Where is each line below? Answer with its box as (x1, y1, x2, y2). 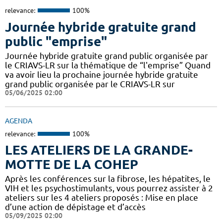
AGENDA (5, 116, 32, 125)
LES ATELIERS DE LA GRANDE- (5, 143, 193, 158)
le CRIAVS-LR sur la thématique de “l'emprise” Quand (5, 60, 211, 70)
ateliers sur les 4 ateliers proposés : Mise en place (5, 193, 198, 203)
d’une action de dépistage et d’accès (5, 202, 146, 212)
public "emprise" (5, 34, 107, 49)
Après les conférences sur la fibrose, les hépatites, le (5, 174, 211, 184)
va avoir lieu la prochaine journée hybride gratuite (5, 69, 198, 79)
